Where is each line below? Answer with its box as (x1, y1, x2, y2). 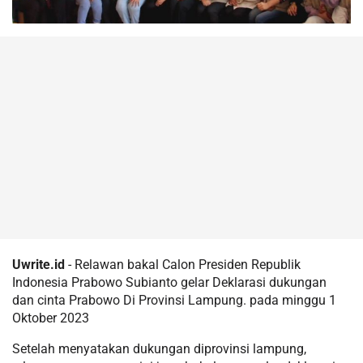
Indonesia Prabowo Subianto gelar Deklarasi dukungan (12, 274, 327, 290)
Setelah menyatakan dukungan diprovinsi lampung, (12, 340, 306, 357)
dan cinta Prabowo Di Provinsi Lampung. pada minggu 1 (12, 292, 336, 308)
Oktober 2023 (12, 310, 89, 326)
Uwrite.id (12, 256, 65, 272)
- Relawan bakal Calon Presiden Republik (65, 256, 301, 272)
